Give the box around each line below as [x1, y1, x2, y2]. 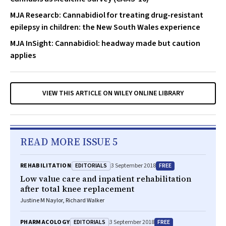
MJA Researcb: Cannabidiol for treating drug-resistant [10, 10, 203, 21]
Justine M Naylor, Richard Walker [20, 196, 104, 205]
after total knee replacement [20, 183, 134, 194]
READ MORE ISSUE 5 [20, 135, 118, 149]
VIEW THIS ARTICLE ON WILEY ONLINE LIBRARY [42, 88, 184, 98]
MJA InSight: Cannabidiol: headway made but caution [10, 38, 200, 49]
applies [10, 50, 36, 61]
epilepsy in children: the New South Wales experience [10, 22, 200, 33]
